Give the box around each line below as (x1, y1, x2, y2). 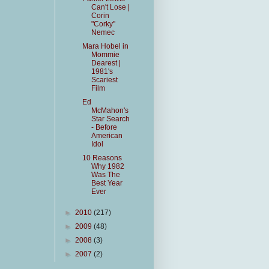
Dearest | (91, 59, 121, 67)
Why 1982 (91, 162, 124, 171)
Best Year (91, 179, 122, 187)
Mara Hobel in (82, 42, 128, 50)
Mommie (91, 50, 119, 59)
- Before (91, 123, 117, 131)
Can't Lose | (91, 3, 130, 11)
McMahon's (91, 106, 128, 115)
